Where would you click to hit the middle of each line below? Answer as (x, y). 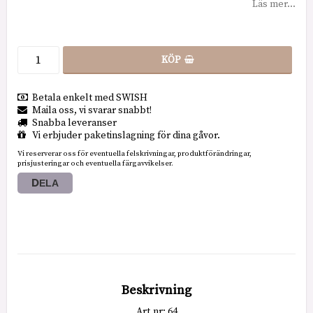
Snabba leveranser (74, 123)
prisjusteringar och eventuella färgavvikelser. (95, 163)
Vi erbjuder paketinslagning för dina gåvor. (126, 135)
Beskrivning (156, 290)
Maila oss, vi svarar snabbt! (92, 110)
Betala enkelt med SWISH (90, 97)
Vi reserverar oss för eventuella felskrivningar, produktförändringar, (134, 154)
